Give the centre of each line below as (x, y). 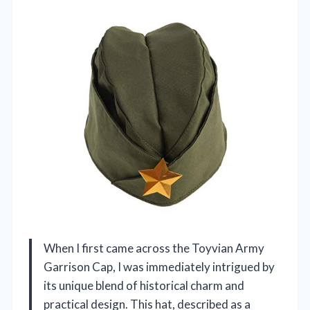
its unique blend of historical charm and (144, 285)
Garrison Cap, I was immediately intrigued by (159, 266)
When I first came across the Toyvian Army (154, 248)
